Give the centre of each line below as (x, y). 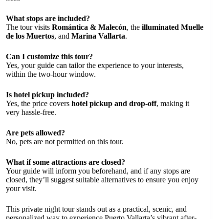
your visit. (21, 188)
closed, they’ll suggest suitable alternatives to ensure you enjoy (102, 179)
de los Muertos (30, 36)
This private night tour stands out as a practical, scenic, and (96, 209)
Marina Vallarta (98, 36)
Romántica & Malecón (89, 27)
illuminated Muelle (173, 27)
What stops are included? (48, 18)
